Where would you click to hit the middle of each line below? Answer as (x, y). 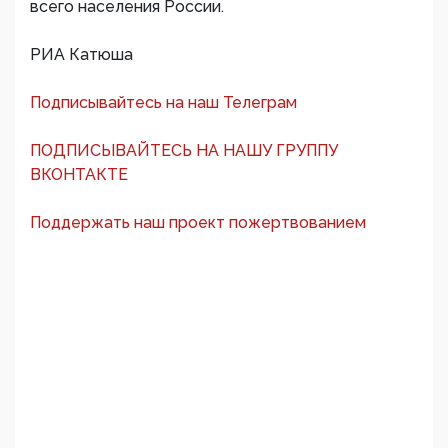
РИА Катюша (81, 55)
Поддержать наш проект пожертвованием (198, 223)
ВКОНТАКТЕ (79, 175)
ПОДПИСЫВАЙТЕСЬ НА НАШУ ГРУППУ (184, 151)
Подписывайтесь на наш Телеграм (163, 103)
